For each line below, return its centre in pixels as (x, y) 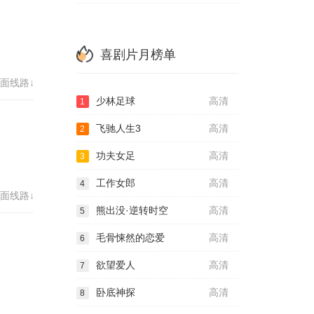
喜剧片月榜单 (138, 55)
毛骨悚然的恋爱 (130, 238)
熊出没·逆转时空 (132, 210)
